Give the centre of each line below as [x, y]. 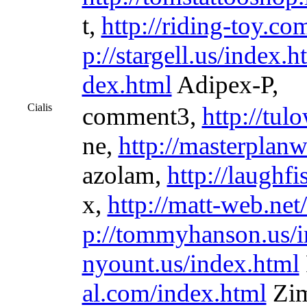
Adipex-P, [225, 85]
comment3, [142, 116]
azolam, [124, 175]
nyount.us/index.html [191, 263]
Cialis [39, 107]
